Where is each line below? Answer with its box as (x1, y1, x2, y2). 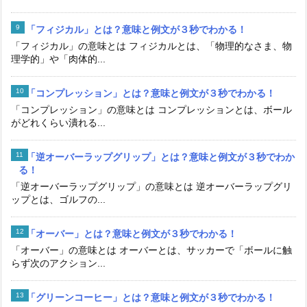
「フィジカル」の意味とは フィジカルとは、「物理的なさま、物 (11, 40, 292, 52)
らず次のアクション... (11, 258, 106, 269)
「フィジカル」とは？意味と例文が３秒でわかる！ (26, 24, 247, 36)
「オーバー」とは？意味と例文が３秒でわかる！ (26, 228, 237, 240)
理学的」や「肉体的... (11, 53, 106, 65)
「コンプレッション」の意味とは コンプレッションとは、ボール (11, 104, 292, 116)
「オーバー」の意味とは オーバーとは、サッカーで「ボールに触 (11, 245, 292, 256)
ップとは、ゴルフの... (11, 194, 106, 206)
